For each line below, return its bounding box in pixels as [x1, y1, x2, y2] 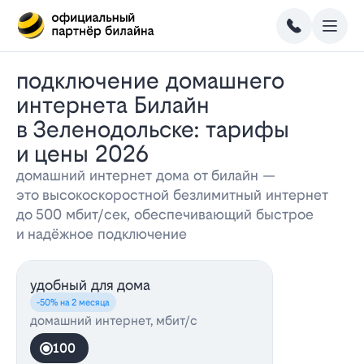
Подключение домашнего [16, 67, 28, 93]
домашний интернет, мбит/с [30, 313, 197, 328]
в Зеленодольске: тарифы [16, 116, 289, 142]
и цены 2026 [16, 141, 149, 167]
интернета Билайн [16, 92, 210, 118]
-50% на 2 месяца [37, 297, 110, 308]
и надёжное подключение [16, 225, 187, 242]
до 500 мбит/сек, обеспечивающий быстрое [16, 206, 314, 223]
